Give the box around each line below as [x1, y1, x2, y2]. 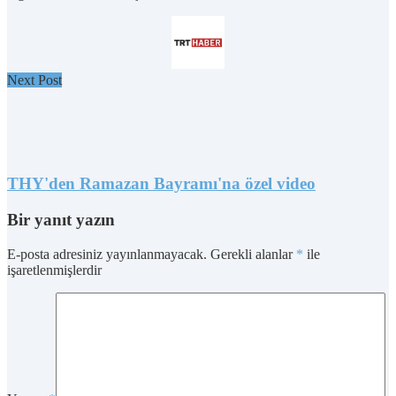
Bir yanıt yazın [7, 210, 115, 229]
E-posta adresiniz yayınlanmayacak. [7, 246, 207, 262]
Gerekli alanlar [210, 246, 296, 262]
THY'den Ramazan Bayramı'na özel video [7, 174, 316, 194]
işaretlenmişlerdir [7, 262, 102, 278]
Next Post [7, 72, 62, 88]
